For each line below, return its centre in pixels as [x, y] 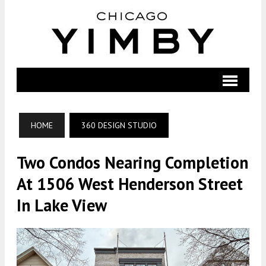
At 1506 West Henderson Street [130, 184]
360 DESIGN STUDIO [119, 125]
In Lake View [62, 205]
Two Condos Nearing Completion [132, 162]
